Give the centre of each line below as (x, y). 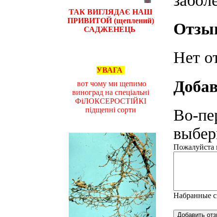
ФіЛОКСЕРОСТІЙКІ (110, 101)
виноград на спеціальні (110, 92)
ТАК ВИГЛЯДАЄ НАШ (110, 12)
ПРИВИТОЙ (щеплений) (110, 20)
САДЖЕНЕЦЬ (110, 29)
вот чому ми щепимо (110, 83)
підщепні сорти (110, 109)
